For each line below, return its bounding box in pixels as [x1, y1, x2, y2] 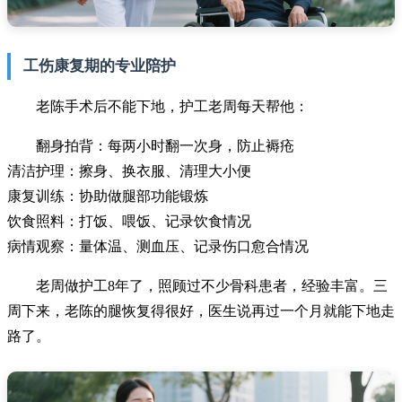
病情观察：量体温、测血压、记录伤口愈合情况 [7, 239, 309, 255]
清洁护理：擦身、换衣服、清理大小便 [7, 163, 251, 179]
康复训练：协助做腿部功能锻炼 [7, 188, 208, 205]
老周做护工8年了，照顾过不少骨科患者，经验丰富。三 [36, 278, 388, 294]
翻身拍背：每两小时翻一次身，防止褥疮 [36, 138, 294, 154]
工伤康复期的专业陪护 [23, 57, 176, 75]
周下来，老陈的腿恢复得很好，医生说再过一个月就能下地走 [7, 303, 395, 319]
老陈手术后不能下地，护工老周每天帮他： [36, 99, 309, 115]
